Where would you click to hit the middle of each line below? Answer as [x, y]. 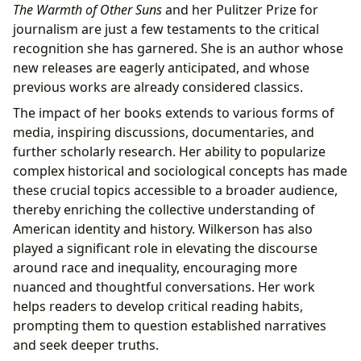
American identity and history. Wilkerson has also [163, 228]
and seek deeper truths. [86, 344]
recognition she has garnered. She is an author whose [178, 48]
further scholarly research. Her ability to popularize [169, 151]
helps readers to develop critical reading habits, [158, 306]
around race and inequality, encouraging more [155, 267]
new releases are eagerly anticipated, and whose [161, 67]
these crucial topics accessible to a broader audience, [175, 190]
